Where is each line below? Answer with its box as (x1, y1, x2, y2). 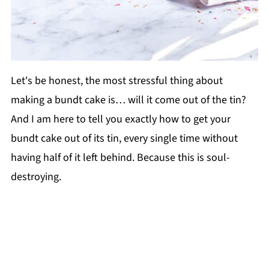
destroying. (10, 169, 61, 184)
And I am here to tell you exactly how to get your (10, 111, 231, 127)
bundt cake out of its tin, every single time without (10, 130, 238, 146)
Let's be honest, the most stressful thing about (10, 73, 223, 88)
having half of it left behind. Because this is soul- (10, 150, 230, 165)
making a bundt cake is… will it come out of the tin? (10, 92, 246, 107)
